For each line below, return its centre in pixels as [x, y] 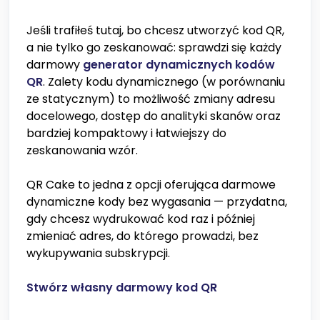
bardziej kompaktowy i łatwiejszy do [126, 134]
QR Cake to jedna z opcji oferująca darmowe [151, 185]
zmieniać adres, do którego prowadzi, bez [142, 236]
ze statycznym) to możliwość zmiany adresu [151, 99]
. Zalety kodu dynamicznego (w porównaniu [164, 82]
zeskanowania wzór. [82, 151]
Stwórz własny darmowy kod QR [122, 288]
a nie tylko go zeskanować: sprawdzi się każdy [154, 48]
